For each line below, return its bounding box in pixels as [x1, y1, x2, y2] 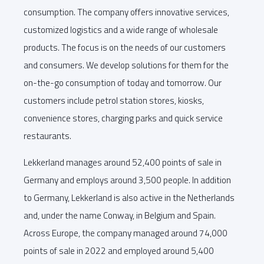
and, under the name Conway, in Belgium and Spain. [24, 209, 216, 223]
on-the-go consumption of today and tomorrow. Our [24, 75, 222, 90]
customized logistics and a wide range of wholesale [24, 22, 218, 37]
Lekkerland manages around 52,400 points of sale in [24, 156, 222, 170]
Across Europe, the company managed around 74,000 [24, 226, 227, 240]
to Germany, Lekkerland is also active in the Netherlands [24, 191, 235, 205]
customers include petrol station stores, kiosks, [24, 93, 204, 107]
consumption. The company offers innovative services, [24, 5, 229, 19]
